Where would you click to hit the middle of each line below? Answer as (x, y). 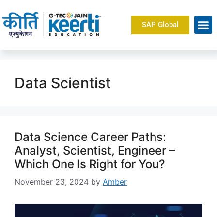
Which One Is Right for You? (90, 164)
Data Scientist (63, 83)
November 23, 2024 (52, 181)
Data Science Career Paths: (90, 137)
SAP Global (160, 24)
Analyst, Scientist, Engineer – (95, 150)
